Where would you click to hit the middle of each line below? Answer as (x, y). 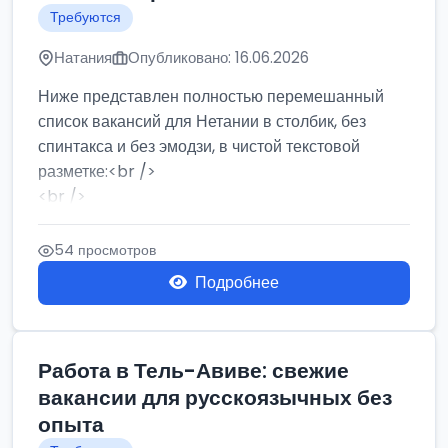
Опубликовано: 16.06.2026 (218, 57)
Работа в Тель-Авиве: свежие (193, 370)
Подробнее (237, 282)
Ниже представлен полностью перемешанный (211, 96)
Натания (83, 57)
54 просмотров (105, 250)
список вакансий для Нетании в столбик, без (202, 121)
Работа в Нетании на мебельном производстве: (214, 221)
